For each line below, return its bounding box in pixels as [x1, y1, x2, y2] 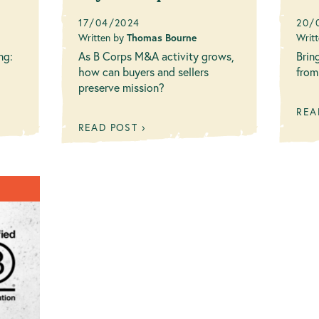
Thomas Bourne [126, 31, 197, 45]
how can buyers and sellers [78, 64, 209, 80]
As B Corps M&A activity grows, [78, 48, 234, 64]
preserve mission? [78, 80, 164, 95]
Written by [78, 31, 127, 45]
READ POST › [78, 120, 146, 135]
